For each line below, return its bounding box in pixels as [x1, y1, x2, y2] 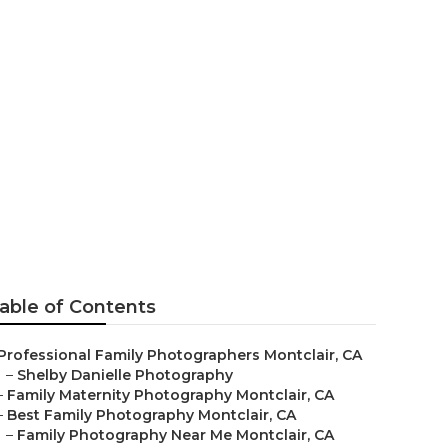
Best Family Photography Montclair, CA [7, 406, 296, 424]
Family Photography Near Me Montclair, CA [17, 426, 334, 444]
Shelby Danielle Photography [17, 366, 233, 384]
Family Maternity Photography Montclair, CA [7, 386, 334, 404]
